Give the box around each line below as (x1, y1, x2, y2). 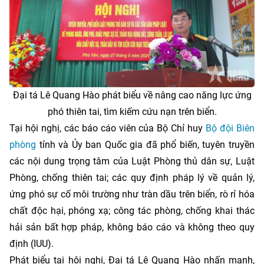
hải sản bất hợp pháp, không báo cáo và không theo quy (9, 221, 255, 233)
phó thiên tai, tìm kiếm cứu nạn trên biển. (47, 105, 217, 117)
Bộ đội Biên (206, 122, 255, 134)
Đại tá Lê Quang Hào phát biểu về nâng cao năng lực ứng (12, 89, 252, 101)
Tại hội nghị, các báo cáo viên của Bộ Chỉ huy (9, 122, 206, 134)
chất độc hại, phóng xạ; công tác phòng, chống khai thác (9, 204, 255, 216)
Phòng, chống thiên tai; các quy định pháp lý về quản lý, (9, 171, 255, 183)
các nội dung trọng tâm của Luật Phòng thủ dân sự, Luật (9, 155, 255, 167)
